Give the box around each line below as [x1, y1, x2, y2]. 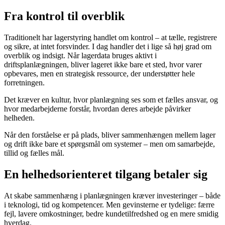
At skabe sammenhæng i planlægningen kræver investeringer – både [4, 191, 220, 200]
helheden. [4, 114, 35, 123]
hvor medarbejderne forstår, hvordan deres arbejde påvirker [4, 104, 191, 114]
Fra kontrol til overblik [4, 10, 125, 23]
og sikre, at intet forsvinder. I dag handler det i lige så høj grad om [4, 42, 211, 51]
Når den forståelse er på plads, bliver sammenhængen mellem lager [4, 131, 215, 140]
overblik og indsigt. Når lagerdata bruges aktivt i [4, 51, 157, 60]
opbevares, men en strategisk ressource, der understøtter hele [4, 69, 195, 78]
